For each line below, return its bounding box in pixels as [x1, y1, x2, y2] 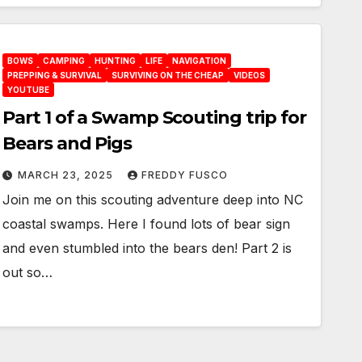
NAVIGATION [172, 56, 227, 65]
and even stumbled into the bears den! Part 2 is [2, 240, 293, 256]
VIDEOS [234, 70, 266, 80]
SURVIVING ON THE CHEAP [112, 70, 225, 80]
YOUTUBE [7, 85, 50, 95]
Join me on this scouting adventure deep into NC [2, 192, 304, 208]
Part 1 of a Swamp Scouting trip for [2, 107, 306, 128]
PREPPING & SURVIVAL [7, 70, 103, 80]
